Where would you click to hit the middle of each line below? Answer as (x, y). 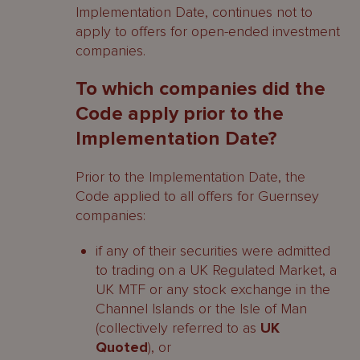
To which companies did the (200, 89)
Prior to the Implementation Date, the (190, 177)
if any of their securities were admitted (213, 251)
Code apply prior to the (180, 114)
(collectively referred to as (178, 328)
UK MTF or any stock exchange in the (213, 289)
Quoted (122, 347)
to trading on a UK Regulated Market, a (216, 270)
